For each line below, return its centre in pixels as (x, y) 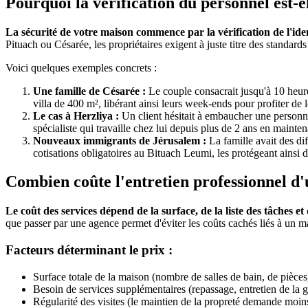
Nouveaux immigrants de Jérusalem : (120, 140)
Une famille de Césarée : (89, 91)
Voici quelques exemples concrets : (81, 67)
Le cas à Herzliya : (76, 115)
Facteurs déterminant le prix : (89, 250)
